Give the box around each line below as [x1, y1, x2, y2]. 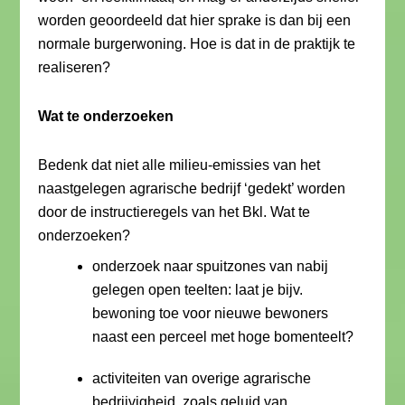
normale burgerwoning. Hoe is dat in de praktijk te [38, 36, 356, 52]
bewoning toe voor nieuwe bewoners [92, 306, 329, 321]
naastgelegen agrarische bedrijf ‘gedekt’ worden [38, 181, 346, 196]
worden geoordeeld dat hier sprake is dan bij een [38, 13, 352, 28]
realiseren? [38, 60, 111, 75]
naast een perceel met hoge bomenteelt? [92, 329, 354, 344]
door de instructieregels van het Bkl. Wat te [38, 204, 311, 220]
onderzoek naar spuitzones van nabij [92, 259, 329, 274]
